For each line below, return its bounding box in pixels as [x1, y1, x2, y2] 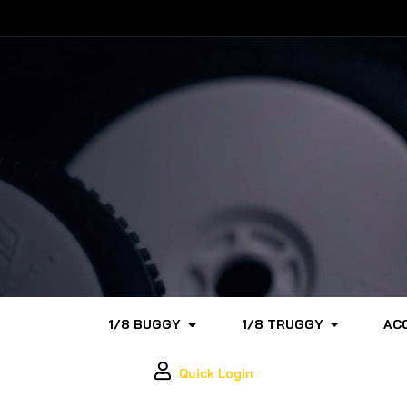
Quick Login [178, 364, 253, 382]
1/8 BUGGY [108, 316, 182, 333]
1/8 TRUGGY [241, 316, 323, 333]
